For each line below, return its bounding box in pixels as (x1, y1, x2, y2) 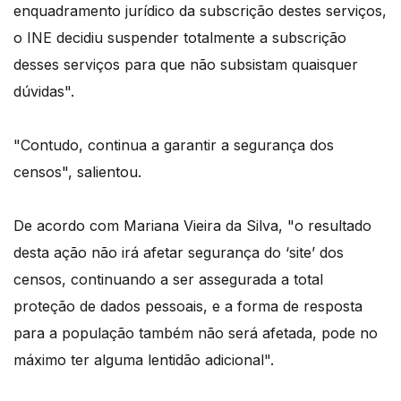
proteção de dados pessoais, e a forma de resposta (13, 297, 363, 316)
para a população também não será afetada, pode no (13, 324, 378, 343)
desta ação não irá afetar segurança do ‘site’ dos (13, 243, 344, 262)
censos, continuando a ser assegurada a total (13, 270, 323, 289)
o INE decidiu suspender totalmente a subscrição (13, 29, 346, 47)
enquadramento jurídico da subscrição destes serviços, (13, 2, 387, 21)
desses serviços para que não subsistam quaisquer (13, 55, 358, 74)
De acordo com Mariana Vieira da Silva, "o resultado (13, 217, 371, 235)
